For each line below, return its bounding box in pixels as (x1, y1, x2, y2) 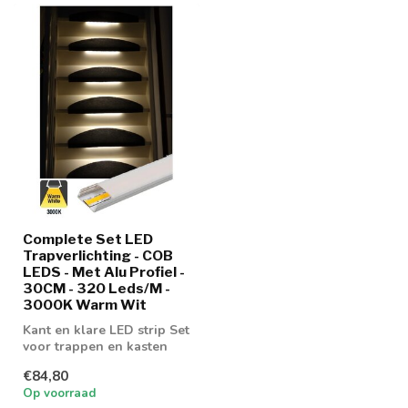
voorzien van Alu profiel (23, 354, 172, 372)
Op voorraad (23, 384, 97, 402)
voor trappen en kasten (23, 338, 168, 356)
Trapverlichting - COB (23, 247, 173, 265)
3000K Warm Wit (23, 296, 147, 314)
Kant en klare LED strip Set (23, 321, 189, 340)
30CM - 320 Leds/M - (23, 280, 170, 298)
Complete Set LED (23, 230, 153, 249)
